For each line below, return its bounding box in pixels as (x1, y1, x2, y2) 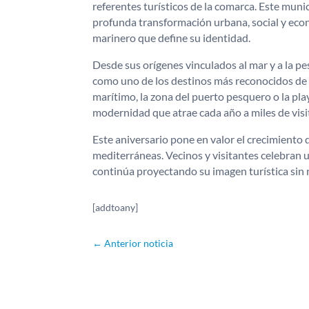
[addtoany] (92, 201, 139, 213)
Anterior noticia (104, 237, 174, 250)
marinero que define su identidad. (92, 31, 251, 45)
